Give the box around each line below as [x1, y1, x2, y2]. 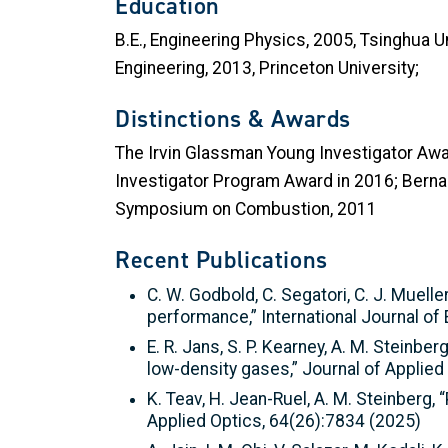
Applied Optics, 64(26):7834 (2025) [147, 410, 421, 431]
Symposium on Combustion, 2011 [115, 198, 377, 219]
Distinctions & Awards [115, 102, 351, 135]
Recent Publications [115, 243, 328, 276]
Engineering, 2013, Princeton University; [115, 58, 419, 79]
